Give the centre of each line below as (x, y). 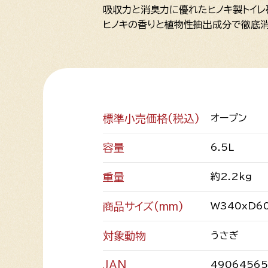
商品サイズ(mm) (143, 206)
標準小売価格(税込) (151, 118)
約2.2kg (231, 176)
